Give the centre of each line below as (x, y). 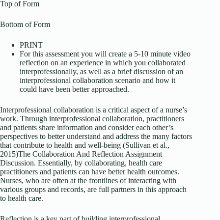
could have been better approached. (74, 89)
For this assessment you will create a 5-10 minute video (105, 54)
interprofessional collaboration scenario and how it (97, 81)
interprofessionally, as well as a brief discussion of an (101, 72)
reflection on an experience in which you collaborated (103, 63)
